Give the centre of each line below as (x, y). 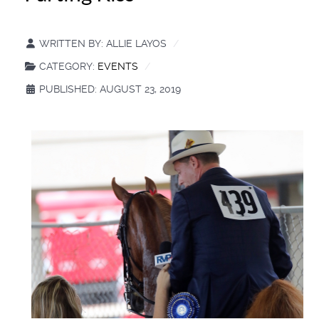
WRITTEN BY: (71, 43)
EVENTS (118, 66)
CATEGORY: (67, 66)
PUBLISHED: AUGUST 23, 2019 (110, 89)
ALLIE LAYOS (136, 43)
